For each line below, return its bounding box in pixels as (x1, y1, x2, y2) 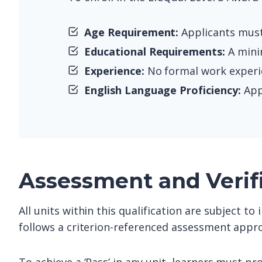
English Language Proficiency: (84, 83, 241, 97)
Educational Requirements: (84, 44, 226, 58)
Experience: (84, 64, 144, 78)
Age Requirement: (84, 25, 179, 39)
